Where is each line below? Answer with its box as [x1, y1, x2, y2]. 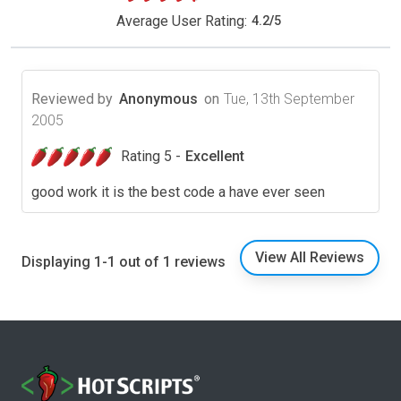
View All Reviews [255, 248, 364, 266]
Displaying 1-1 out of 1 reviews [21, 252, 226, 270]
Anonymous [119, 90, 198, 107]
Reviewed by [31, 90, 113, 107]
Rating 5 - [121, 147, 181, 165]
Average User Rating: [115, 12, 247, 30]
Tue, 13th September [224, 90, 354, 107]
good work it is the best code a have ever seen [31, 183, 325, 200]
